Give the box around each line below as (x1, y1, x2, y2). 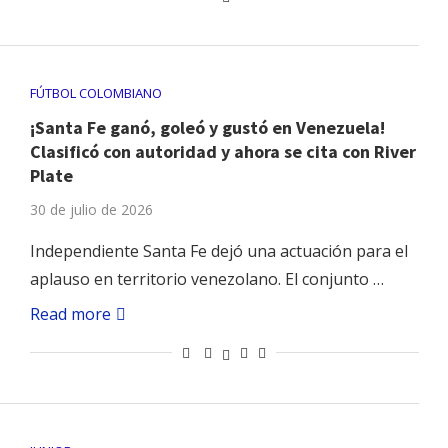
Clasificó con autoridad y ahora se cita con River (29, 140, 416, 164)
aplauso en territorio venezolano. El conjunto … (29, 268, 384, 291)
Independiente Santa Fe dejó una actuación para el (29, 240, 408, 263)
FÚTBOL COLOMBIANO (29, 84, 162, 103)
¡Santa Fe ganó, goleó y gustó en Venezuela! (29, 116, 385, 140)
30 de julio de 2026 (29, 200, 153, 220)
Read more (29, 303, 111, 326)
